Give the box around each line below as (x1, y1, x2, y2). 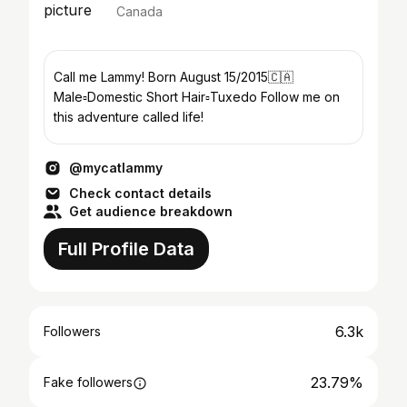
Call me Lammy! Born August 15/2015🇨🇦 (54, 69, 293, 84)
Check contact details (69, 185, 212, 201)
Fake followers (44, 374, 133, 390)
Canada (116, 4, 163, 19)
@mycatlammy (69, 160, 163, 175)
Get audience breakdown (69, 203, 233, 219)
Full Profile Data (58, 238, 194, 260)
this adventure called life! (54, 109, 203, 124)
